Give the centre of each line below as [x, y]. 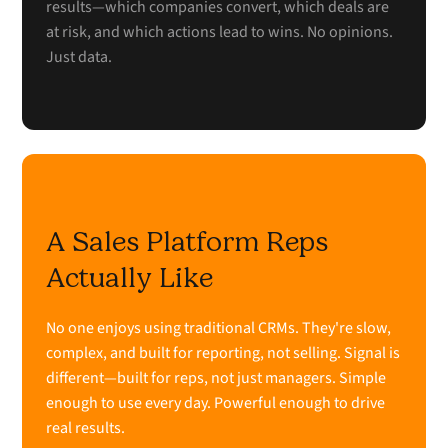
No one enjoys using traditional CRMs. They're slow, [219, 328]
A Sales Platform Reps [187, 242]
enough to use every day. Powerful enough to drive [216, 403]
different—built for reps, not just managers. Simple [216, 378]
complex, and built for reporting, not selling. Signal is [223, 353]
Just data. [79, 57]
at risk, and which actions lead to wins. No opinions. [220, 32]
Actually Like [130, 278]
